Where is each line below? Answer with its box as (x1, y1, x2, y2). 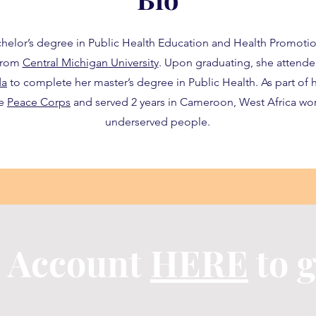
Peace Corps (7, 95, 71, 109)
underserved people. (105, 115, 210, 128)
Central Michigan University (22, 56, 159, 69)
